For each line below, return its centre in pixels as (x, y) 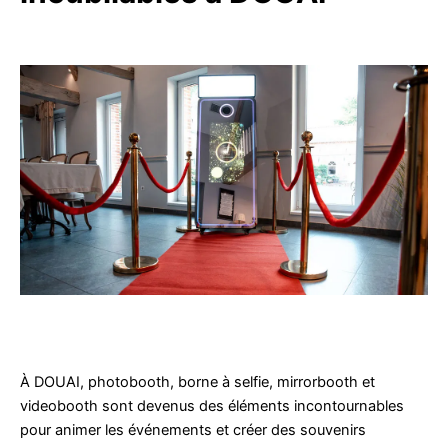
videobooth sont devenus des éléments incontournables (212, 405)
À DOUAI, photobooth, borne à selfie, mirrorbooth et (197, 381)
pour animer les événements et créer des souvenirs (193, 429)
